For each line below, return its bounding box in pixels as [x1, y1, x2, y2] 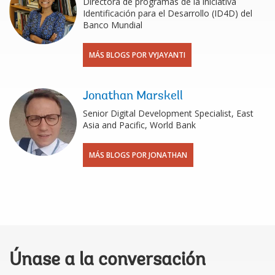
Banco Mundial [83, 18, 142, 31]
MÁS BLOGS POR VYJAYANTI [89, 49, 185, 60]
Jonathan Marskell [83, 90, 183, 103]
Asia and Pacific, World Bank [83, 118, 196, 131]
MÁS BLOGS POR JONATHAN [89, 149, 187, 160]
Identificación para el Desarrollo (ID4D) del [83, 7, 252, 19]
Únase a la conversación [9, 251, 206, 270]
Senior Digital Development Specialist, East [83, 107, 254, 119]
